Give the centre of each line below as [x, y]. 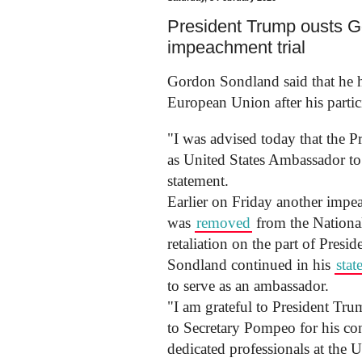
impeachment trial [236, 47]
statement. [198, 180]
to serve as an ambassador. [248, 285]
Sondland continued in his [251, 264]
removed [223, 222]
